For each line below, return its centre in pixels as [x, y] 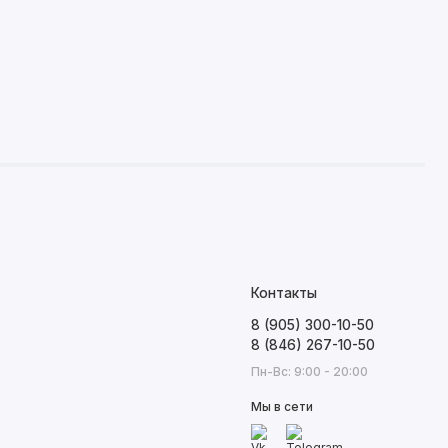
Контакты [284, 293]
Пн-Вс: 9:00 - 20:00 [310, 372]
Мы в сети [282, 406]
